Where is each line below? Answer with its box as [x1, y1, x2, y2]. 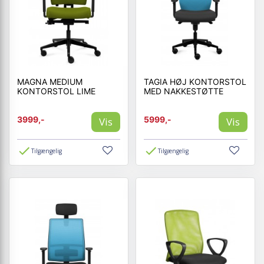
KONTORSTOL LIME [16, 85, 95, 96]
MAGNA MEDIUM [16, 76, 82, 87]
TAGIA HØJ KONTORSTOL [143, 76, 246, 87]
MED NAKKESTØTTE [143, 85, 223, 96]
